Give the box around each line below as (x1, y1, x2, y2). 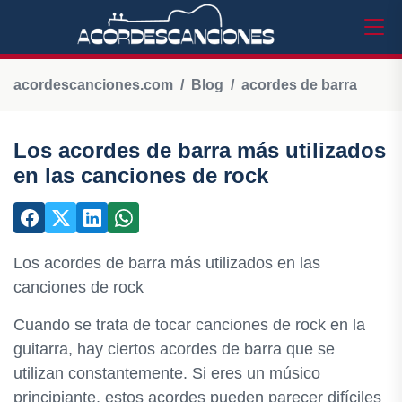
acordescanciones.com (13, 77, 173, 92)
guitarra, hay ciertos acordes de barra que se (13, 340, 335, 358)
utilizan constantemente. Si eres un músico (13, 364, 320, 382)
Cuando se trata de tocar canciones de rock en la (13, 316, 365, 334)
